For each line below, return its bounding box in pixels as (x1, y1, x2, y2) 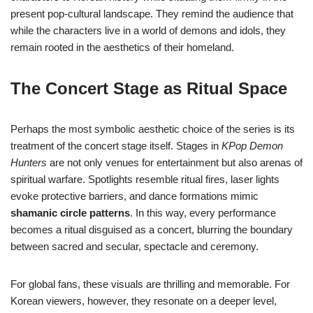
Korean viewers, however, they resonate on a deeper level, (10, 295, 277, 307)
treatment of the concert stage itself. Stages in (10, 140, 221, 152)
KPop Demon (221, 140, 283, 152)
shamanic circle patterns (10, 207, 130, 219)
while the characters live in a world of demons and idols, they (10, 24, 286, 37)
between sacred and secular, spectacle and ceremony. (10, 240, 259, 253)
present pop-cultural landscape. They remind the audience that (10, 8, 293, 20)
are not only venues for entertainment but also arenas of (47, 156, 303, 169)
